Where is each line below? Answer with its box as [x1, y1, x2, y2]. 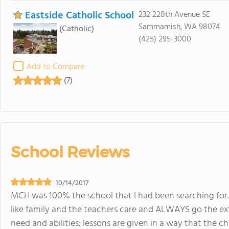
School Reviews [11, 142, 129, 162]
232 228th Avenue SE [138, 8, 210, 21]
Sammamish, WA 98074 [138, 20, 220, 34]
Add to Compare [27, 60, 84, 74]
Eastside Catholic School [25, 7, 134, 24]
